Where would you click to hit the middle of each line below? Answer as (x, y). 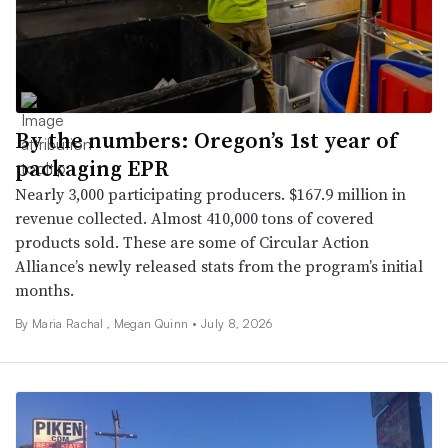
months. (44, 289)
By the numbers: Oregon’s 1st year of (206, 139)
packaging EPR (92, 167)
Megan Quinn (152, 323)
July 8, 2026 (236, 323)
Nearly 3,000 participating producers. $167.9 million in (210, 193)
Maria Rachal (69, 323)
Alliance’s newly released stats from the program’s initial (219, 265)
